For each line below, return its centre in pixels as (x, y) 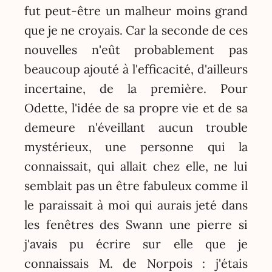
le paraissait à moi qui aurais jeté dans (136, 205)
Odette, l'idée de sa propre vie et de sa (136, 107)
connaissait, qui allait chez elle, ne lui (136, 166)
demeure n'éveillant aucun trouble (136, 127)
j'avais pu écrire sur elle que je (136, 243)
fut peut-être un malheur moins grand (136, 10)
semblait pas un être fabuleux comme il (136, 185)
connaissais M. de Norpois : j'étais (136, 263)
